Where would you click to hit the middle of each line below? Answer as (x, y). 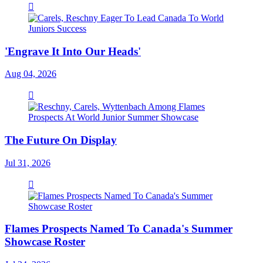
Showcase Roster (45, 242)
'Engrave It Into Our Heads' (73, 51)
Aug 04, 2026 (31, 74)
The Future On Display (61, 140)
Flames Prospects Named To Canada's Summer (119, 229)
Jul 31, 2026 (28, 163)
